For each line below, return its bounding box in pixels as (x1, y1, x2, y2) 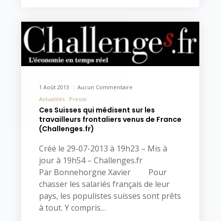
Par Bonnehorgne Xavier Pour (38, 167, 167, 178)
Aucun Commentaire (77, 83, 133, 91)
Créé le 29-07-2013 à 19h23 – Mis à (38, 143, 167, 154)
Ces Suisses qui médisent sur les (38, 105, 155, 115)
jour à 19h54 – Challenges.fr (38, 155, 143, 166)
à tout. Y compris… (38, 202, 106, 214)
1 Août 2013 (38, 83, 71, 91)
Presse (69, 95, 87, 103)
